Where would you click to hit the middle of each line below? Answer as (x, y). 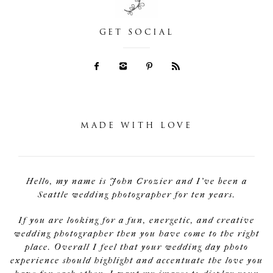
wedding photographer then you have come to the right (136, 233)
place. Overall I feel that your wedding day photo (136, 247)
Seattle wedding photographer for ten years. (136, 194)
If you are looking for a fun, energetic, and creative (136, 220)
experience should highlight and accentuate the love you (136, 260)
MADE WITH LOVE (136, 126)
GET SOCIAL (136, 32)
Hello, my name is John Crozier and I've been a (136, 181)
